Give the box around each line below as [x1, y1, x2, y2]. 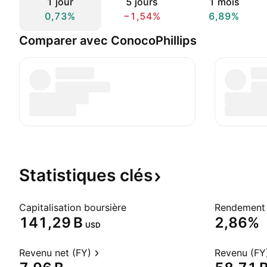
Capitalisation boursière [19, 201, 126, 213]
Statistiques [19, 165, 120, 185]
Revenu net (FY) [19, 247, 91, 259]
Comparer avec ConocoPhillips [19, 33, 197, 48]
